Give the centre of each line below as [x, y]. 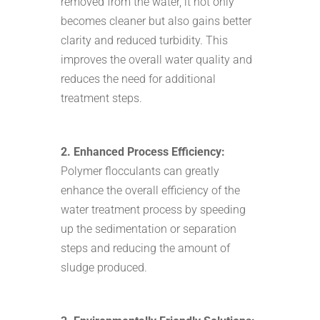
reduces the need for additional [138, 79]
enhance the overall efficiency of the [150, 190]
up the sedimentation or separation [148, 229]
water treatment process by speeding [153, 209]
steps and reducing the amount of [145, 248]
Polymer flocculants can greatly [140, 171]
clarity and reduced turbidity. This [144, 40]
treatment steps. [101, 98]
